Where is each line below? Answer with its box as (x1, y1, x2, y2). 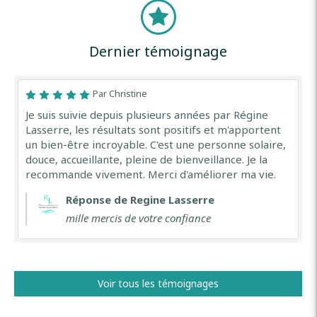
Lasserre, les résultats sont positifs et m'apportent (25, 122, 281, 137)
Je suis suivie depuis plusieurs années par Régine (25, 108, 268, 122)
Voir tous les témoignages (98, 277, 219, 290)
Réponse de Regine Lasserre (66, 192, 214, 207)
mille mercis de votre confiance (66, 211, 211, 225)
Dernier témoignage (89, 42, 227, 61)
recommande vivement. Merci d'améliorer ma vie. (25, 167, 276, 181)
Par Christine (93, 87, 147, 100)
